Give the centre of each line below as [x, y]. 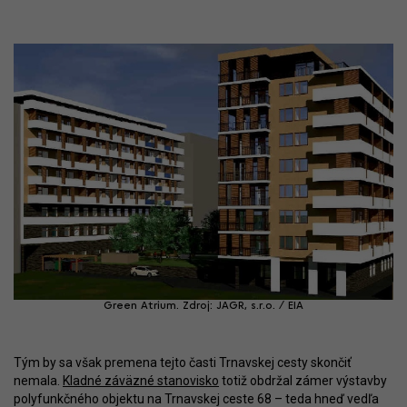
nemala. [38, 380]
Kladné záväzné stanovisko [141, 380]
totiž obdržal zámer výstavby [303, 380]
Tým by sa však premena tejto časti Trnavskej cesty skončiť [183, 362]
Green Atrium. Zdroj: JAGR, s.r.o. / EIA [203, 306]
